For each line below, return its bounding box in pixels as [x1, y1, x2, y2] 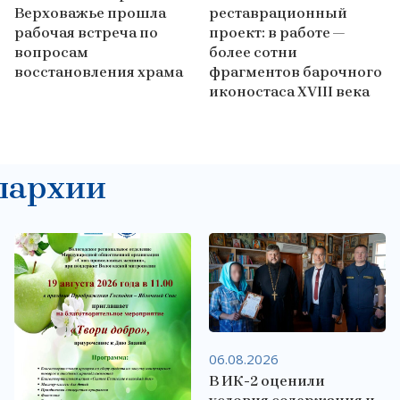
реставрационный [208, 4, 347, 22]
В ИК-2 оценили [208, 372, 325, 390]
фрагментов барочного [208, 63, 382, 81]
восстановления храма [13, 63, 183, 81]
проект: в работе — [208, 24, 345, 42]
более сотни [208, 44, 297, 62]
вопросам [13, 44, 88, 62]
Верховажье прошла [13, 4, 166, 22]
